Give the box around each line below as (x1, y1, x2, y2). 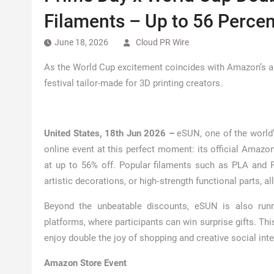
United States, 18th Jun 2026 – (44, 128, 177, 139)
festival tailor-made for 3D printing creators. (44, 78, 223, 89)
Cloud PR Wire (136, 37, 189, 47)
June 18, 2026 (54, 37, 108, 47)
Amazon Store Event (44, 257, 127, 268)
